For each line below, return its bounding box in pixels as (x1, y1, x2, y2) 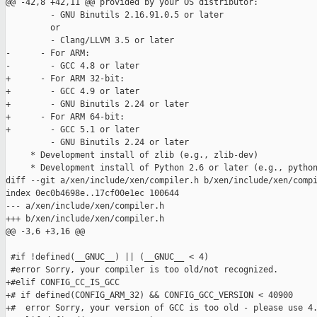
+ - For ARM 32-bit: (6, 74, 125, 84)
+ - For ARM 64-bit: (6, 112, 125, 122)
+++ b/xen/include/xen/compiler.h (6, 214, 164, 224)
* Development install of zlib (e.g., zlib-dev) (6, 150, 258, 161)
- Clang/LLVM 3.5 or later (6, 35, 174, 46)
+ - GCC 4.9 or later (6, 86, 139, 97)
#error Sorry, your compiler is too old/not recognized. (6, 265, 278, 275)
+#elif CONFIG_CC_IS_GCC (6, 277, 120, 288)
